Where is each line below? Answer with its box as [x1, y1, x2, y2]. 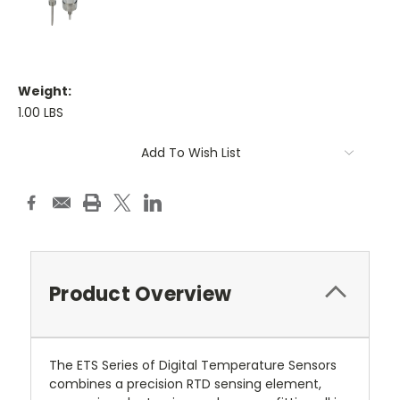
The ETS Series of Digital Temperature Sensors [49, 356, 337, 375]
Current [18, 136, 68, 154]
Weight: [18, 82, 71, 101]
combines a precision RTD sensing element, [49, 375, 321, 394]
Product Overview [49, 280, 231, 309]
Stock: [18, 153, 59, 171]
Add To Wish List [141, 144, 241, 162]
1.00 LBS [18, 104, 63, 122]
